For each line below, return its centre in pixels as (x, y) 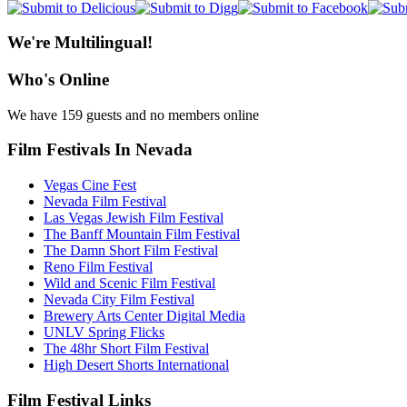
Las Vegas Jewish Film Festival (134, 218)
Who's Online (58, 79)
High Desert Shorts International (136, 365)
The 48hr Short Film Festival (126, 349)
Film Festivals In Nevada (100, 150)
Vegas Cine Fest (90, 185)
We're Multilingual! (80, 43)
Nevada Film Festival (105, 202)
